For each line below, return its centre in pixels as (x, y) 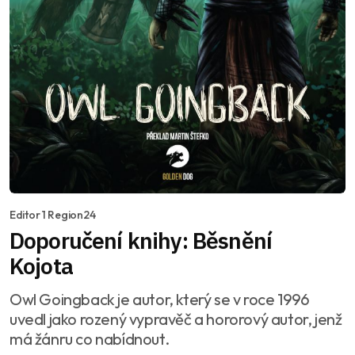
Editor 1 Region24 (53, 214)
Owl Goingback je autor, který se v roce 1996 (160, 299)
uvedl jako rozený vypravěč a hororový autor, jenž (176, 319)
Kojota (41, 265)
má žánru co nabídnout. (90, 338)
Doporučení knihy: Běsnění (141, 240)
